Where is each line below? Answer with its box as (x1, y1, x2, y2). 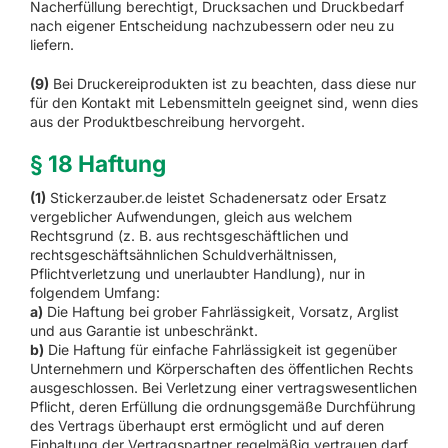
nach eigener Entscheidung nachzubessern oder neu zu (29, 16, 394, 34)
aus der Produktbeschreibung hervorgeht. (29, 112, 305, 130)
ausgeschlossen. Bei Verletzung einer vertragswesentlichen (29, 378, 417, 396)
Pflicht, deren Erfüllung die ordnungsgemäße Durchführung (29, 397, 416, 415)
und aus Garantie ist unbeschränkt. (29, 321, 258, 339)
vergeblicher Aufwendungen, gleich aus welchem (29, 207, 352, 225)
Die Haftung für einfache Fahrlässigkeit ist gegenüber (43, 340, 397, 358)
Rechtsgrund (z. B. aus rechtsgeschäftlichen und (29, 226, 349, 244)
